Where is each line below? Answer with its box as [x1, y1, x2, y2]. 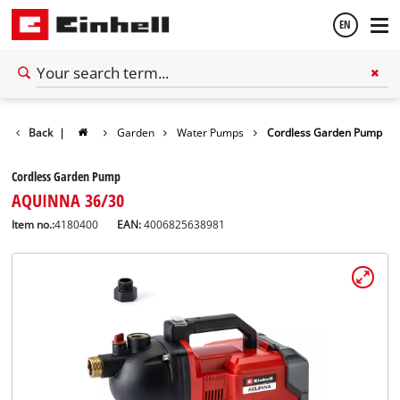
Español [30, 146, 69, 163]
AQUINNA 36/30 [12, 187, 125, 212]
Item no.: [12, 217, 55, 231]
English [30, 97, 64, 115]
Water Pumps [177, 125, 245, 139]
